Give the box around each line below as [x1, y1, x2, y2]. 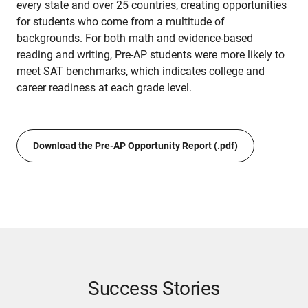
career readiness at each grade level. [16, 81, 195, 95]
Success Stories [88, 277, 220, 300]
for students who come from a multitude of [16, 15, 225, 29]
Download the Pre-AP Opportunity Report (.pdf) [33, 140, 238, 152]
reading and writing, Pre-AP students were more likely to [16, 48, 285, 62]
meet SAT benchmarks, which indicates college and [16, 65, 265, 78]
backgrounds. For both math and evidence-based [16, 32, 253, 45]
